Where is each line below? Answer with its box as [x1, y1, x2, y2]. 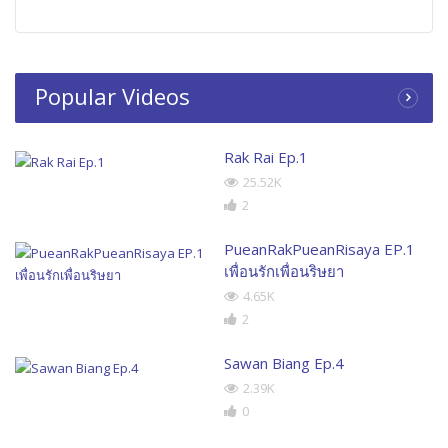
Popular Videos [35, 80, 190, 111]
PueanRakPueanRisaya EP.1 [224, 238, 415, 259]
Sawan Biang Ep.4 [224, 352, 344, 373]
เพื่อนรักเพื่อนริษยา [224, 260, 344, 281]
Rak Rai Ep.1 [224, 146, 308, 167]
